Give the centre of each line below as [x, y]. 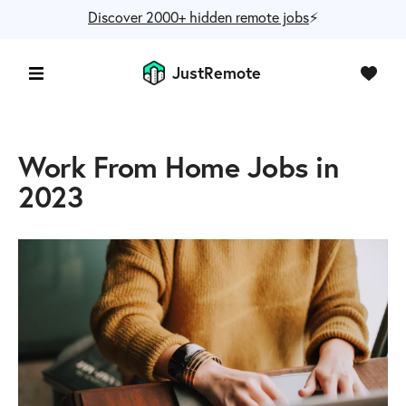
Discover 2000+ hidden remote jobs [198, 17]
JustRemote [216, 73]
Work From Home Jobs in [179, 166]
